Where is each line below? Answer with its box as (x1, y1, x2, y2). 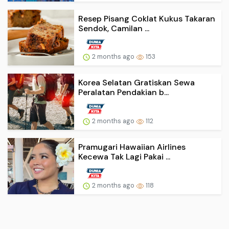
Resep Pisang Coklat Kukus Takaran (78, 13, 215, 24)
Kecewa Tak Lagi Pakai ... (78, 151, 170, 163)
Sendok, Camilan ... (78, 22, 149, 34)
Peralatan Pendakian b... (78, 87, 169, 98)
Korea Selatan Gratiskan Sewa (78, 77, 195, 88)
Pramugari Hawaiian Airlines (78, 142, 186, 153)
